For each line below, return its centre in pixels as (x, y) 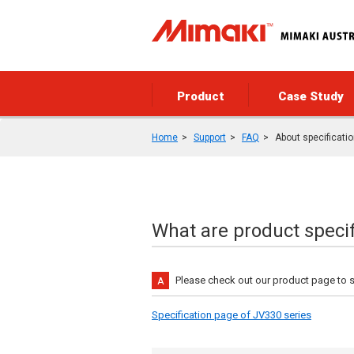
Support (210, 137)
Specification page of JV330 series (232, 315)
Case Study (311, 96)
